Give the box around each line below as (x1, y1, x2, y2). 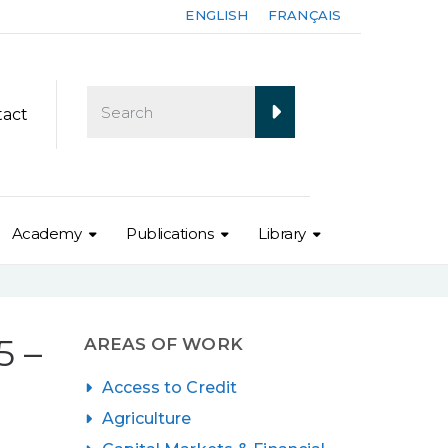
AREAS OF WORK (83, 333, 243, 354)
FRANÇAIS (268, 7, 341, 23)
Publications (126, 223, 214, 243)
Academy (11, 223, 82, 243)
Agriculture (101, 408, 192, 428)
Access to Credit (101, 377, 238, 397)
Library (258, 223, 306, 243)
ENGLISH (185, 7, 249, 23)
